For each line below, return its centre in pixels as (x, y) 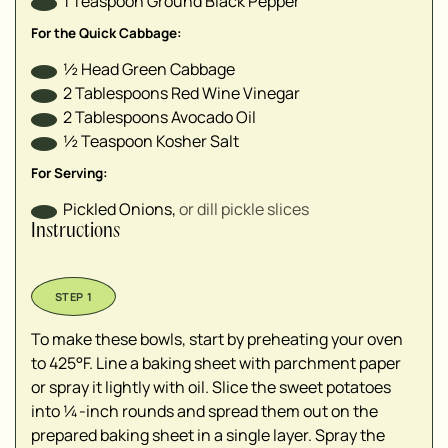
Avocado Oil (213, 117)
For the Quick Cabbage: (106, 33)
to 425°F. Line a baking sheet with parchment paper (216, 363)
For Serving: (69, 173)
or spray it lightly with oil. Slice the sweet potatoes (211, 387)
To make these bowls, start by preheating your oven (217, 339)
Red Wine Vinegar (235, 93)
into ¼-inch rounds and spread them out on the (204, 411)
